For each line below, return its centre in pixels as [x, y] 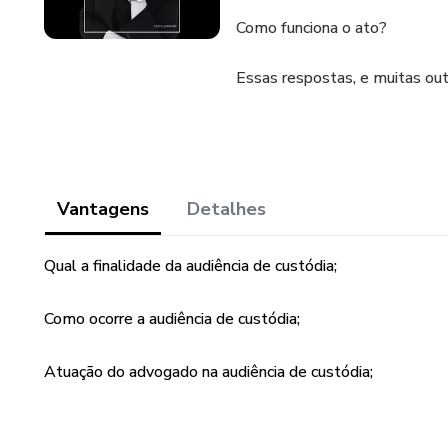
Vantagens [103, 209]
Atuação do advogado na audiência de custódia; [208, 372]
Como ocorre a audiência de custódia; [172, 319]
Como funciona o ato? [311, 28]
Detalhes [226, 209]
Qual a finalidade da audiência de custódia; [190, 266]
